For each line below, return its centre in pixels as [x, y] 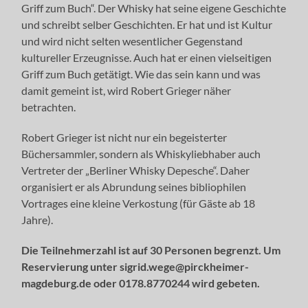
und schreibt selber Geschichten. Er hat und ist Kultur [147, 24]
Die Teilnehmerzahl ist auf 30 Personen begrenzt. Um [151, 250]
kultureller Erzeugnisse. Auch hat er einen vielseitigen [147, 57]
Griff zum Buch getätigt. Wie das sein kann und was [141, 74]
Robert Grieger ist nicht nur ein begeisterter [124, 137]
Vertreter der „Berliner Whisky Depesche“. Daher [136, 170]
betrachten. [49, 107]
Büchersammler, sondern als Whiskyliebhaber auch [141, 153]
